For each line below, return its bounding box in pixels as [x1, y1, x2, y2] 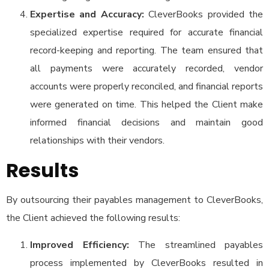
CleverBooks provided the [144, 8, 264, 21]
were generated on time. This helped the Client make [30, 98, 263, 111]
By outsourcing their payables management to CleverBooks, [6, 193, 263, 207]
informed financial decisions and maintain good [30, 116, 263, 129]
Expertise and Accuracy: [30, 8, 144, 21]
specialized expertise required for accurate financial [30, 26, 263, 39]
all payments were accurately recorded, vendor [30, 62, 263, 75]
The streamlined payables [128, 238, 263, 252]
